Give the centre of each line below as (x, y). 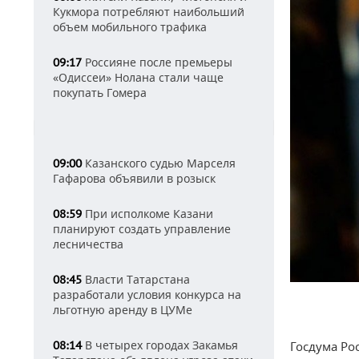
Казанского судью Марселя (159, 163)
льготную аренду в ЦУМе (123, 310)
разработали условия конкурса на (147, 294)
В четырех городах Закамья (160, 345)
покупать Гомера (100, 93)
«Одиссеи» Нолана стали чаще (138, 77)
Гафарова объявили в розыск (134, 178)
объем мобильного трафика (130, 27)
